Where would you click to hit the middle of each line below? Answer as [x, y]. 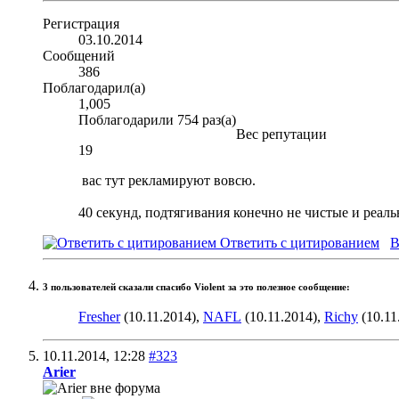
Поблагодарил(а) [94, 87]
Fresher [99, 317]
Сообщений [79, 55]
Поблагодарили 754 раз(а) [157, 119]
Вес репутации [281, 134]
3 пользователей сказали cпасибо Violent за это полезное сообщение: [196, 287]
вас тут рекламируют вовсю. [167, 180]
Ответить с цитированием [298, 242]
